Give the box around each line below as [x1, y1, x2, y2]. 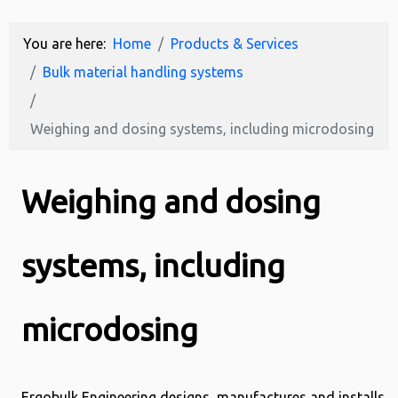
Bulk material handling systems [43, 63, 243, 80]
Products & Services [171, 35, 298, 52]
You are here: [23, 35, 113, 52]
